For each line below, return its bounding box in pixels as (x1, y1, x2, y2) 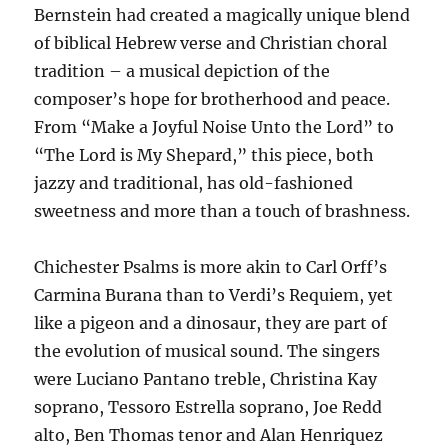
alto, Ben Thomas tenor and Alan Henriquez (34, 425, 384, 446)
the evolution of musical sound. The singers (34, 341, 381, 362)
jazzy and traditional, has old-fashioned (34, 173, 354, 194)
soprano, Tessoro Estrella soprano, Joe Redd (34, 397, 383, 418)
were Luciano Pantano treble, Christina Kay (34, 369, 378, 390)
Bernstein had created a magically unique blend (34, 5, 411, 26)
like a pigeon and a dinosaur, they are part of (34, 313, 388, 334)
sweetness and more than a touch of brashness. (34, 201, 411, 222)
